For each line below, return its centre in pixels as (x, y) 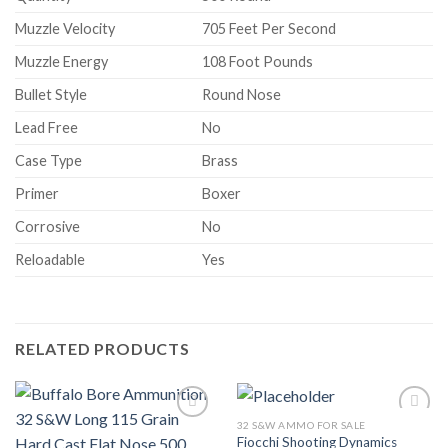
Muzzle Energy (61, 61)
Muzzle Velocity (65, 28)
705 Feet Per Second (269, 28)
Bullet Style (51, 94)
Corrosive (47, 226)
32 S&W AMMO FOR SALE (301, 424)
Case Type (48, 160)
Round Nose (242, 94)
